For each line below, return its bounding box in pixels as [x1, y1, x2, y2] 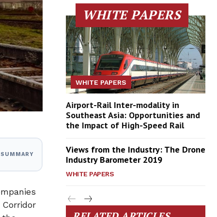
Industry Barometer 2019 [66, 154, 162, 166]
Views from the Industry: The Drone [66, 144, 205, 155]
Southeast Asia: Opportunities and [66, 109, 200, 121]
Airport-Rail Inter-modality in [66, 99, 179, 111]
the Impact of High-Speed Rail [66, 120, 184, 131]
